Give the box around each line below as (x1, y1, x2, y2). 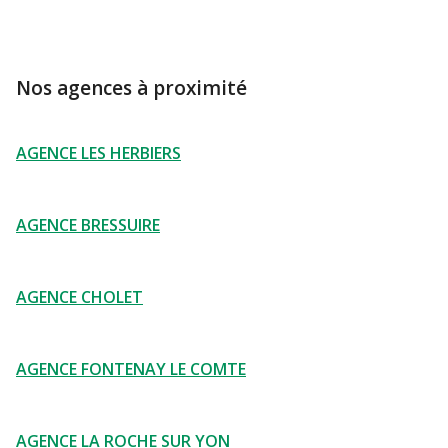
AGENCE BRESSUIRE (16, 214, 160, 236)
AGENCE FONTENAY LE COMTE (16, 358, 246, 380)
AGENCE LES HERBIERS (16, 142, 181, 164)
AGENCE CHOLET (16, 286, 143, 308)
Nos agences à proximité (16, 75, 247, 101)
